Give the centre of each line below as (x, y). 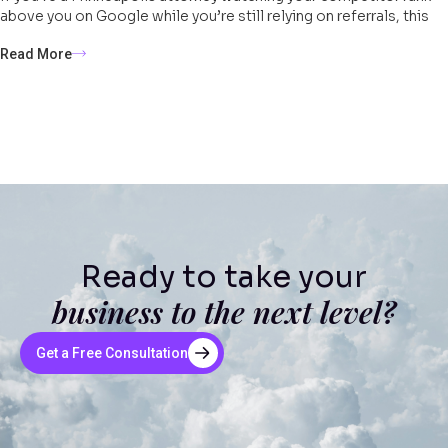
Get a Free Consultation (112, 353)
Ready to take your (224, 277)
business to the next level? (224, 312)
